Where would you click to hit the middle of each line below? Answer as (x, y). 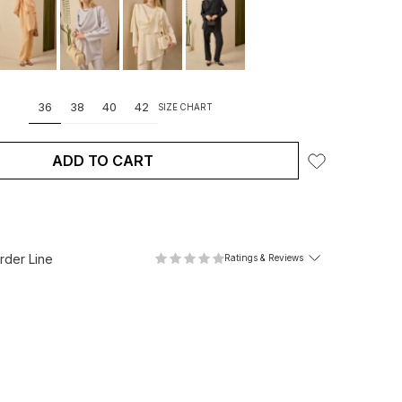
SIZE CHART (185, 107)
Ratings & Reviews (264, 258)
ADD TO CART (103, 160)
